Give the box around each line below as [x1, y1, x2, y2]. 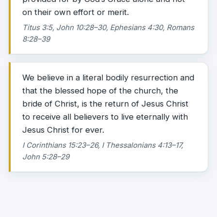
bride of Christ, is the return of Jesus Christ [22, 99, 188, 108]
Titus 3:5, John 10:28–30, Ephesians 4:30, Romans [22, 23, 194, 32]
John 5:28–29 [22, 152, 69, 161]
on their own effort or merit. [22, 7, 129, 17]
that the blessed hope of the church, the [22, 86, 178, 95]
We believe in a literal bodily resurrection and [22, 73, 194, 82]
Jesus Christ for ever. [22, 125, 104, 135]
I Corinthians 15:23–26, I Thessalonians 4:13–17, [22, 140, 183, 150]
